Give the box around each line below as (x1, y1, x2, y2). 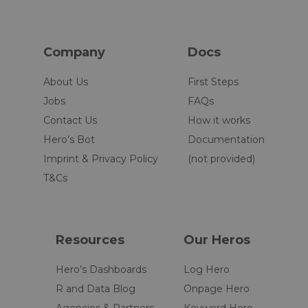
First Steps (188, 75, 239, 88)
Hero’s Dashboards (55, 263, 146, 276)
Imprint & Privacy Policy (43, 152, 158, 165)
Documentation (188, 133, 265, 146)
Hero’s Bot (43, 133, 95, 146)
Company (43, 44, 105, 60)
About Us (43, 75, 88, 88)
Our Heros (183, 232, 250, 247)
